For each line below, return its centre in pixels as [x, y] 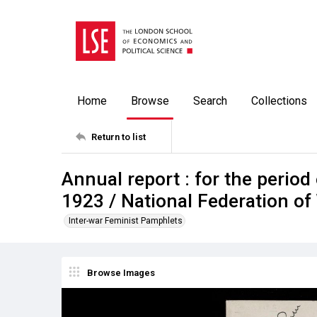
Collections [279, 101]
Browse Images [121, 272]
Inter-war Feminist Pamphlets [126, 221]
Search [210, 101]
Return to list [119, 137]
